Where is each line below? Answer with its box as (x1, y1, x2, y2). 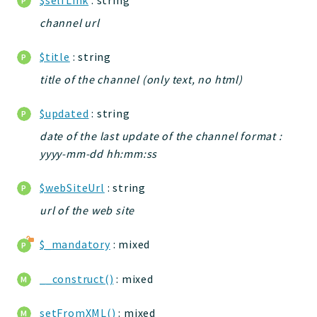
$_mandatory (40, 237, 110, 252)
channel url (40, 15, 100, 30)
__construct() (40, 271, 114, 286)
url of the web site (40, 203, 135, 218)
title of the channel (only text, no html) (40, 71, 243, 86)
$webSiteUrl (40, 180, 105, 195)
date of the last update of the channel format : (40, 129, 282, 144)
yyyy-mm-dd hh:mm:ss (40, 146, 158, 161)
